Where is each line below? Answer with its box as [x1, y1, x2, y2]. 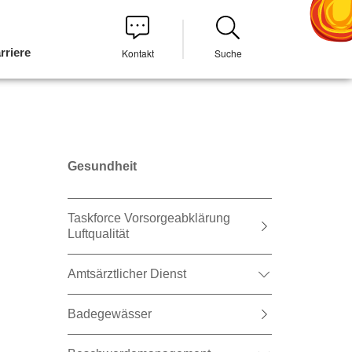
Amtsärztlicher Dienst [68, 267, 186, 280]
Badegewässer [68, 307, 152, 321]
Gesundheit [68, 159, 137, 173]
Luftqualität [68, 227, 129, 240]
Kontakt [121, 46, 154, 60]
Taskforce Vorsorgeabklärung [68, 211, 230, 225]
